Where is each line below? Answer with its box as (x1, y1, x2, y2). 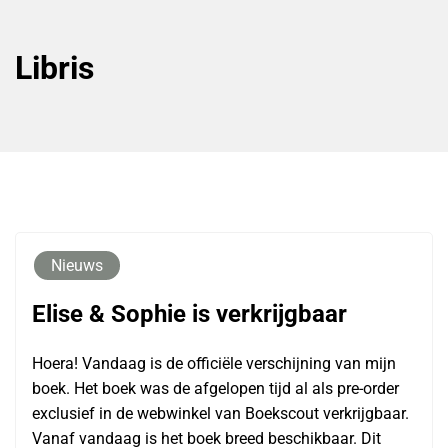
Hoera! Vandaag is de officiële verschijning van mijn (32, 354, 396, 374)
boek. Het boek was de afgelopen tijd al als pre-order (32, 379, 399, 399)
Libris (15, 49, 94, 88)
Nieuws (51, 256, 103, 276)
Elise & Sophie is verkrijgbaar (32, 300, 347, 329)
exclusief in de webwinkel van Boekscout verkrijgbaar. (32, 404, 409, 424)
